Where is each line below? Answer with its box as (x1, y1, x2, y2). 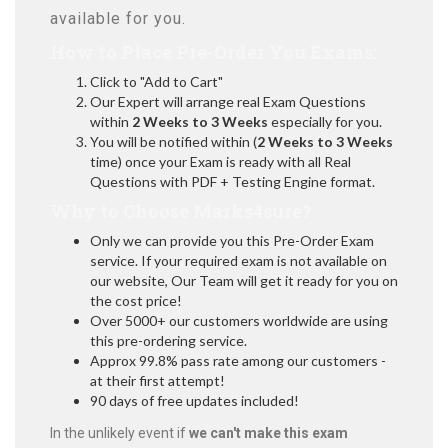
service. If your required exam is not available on (90, 252, 387, 269)
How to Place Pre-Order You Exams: (50, 40, 377, 64)
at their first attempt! (90, 372, 225, 389)
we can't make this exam (189, 425, 348, 441)
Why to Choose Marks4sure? (50, 199, 312, 223)
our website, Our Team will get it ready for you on (90, 272, 398, 289)
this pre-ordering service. (90, 332, 247, 349)
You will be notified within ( (90, 133, 257, 150)
